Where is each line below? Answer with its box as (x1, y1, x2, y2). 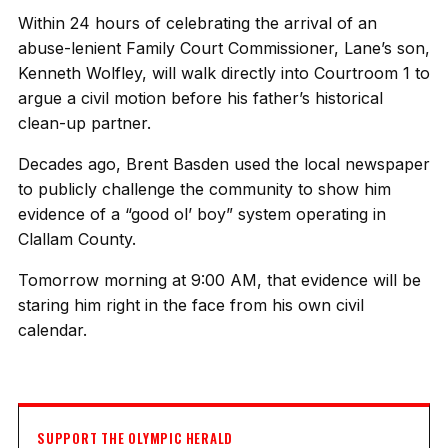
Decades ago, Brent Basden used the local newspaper (18, 154, 430, 174)
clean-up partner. (18, 113, 151, 133)
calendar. (18, 320, 87, 340)
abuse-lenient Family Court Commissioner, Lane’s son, (18, 38, 430, 58)
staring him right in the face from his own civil (18, 295, 364, 315)
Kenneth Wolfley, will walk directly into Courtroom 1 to (18, 63, 430, 83)
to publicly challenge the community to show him (18, 179, 391, 199)
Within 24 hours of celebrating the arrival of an (18, 13, 377, 33)
